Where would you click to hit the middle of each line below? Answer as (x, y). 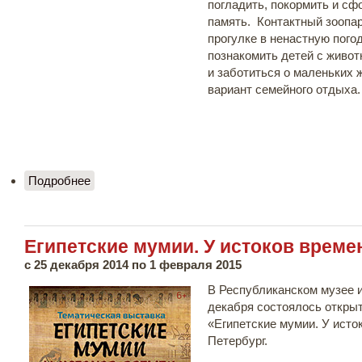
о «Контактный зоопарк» (158, 181)
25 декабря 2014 (81, 265)
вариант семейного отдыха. (284, 89)
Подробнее (59, 181)
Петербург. (238, 341)
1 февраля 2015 (196, 265)
